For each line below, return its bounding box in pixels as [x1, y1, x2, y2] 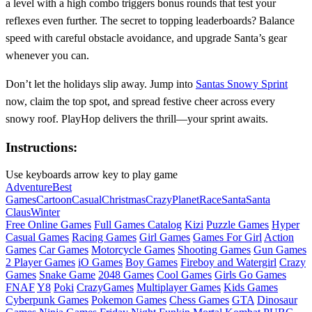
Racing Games [72, 231, 136, 244]
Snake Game [39, 269, 95, 281]
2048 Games [98, 269, 154, 281]
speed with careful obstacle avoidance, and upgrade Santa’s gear [6, 31, 287, 44]
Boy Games [125, 256, 178, 269]
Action [264, 231, 294, 244]
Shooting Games [178, 244, 251, 256]
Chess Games [169, 294, 229, 306]
